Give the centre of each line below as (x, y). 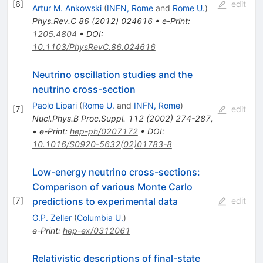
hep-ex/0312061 (96, 230)
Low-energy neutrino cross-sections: (116, 172)
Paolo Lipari (54, 105)
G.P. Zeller (52, 217)
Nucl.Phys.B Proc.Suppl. (79, 118)
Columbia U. (100, 217)
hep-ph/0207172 (104, 131)
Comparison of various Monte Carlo (112, 186)
